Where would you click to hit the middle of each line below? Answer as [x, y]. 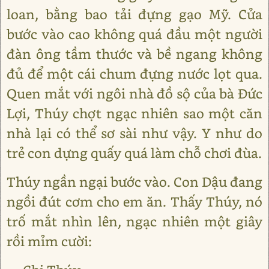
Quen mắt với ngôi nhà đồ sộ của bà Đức [134, 93]
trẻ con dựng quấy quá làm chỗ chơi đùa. [134, 153]
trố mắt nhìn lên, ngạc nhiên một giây [134, 221]
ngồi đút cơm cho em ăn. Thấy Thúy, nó [134, 201]
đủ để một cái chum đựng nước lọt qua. [134, 74]
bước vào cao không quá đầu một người [134, 34]
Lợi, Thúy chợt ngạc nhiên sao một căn [134, 113]
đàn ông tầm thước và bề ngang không [134, 54]
